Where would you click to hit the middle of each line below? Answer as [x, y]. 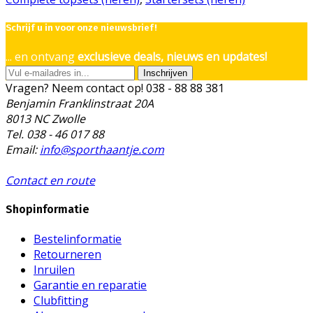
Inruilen [54, 269]
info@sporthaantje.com [102, 150]
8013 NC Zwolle [45, 119]
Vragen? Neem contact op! [74, 88]
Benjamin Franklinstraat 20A [80, 104]
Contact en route [50, 181]
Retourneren [67, 254]
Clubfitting [61, 300]
